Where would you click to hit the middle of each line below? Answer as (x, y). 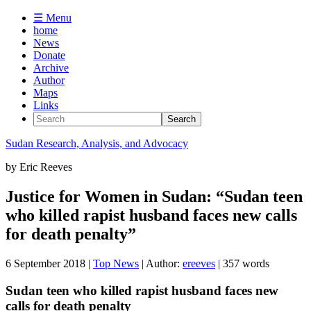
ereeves (199, 263)
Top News (116, 263)
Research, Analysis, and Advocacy (111, 143)
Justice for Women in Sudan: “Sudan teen (154, 196)
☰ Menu (52, 18)
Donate (49, 55)
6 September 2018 (45, 263)
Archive (51, 68)
